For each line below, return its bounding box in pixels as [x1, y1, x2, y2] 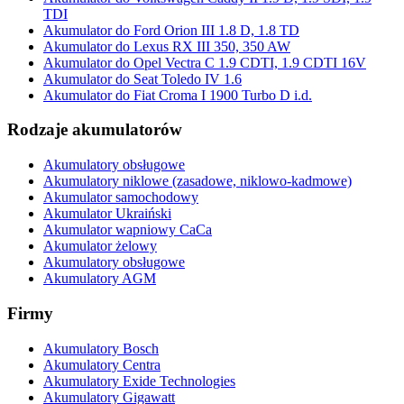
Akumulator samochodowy [43, 189, 198, 206]
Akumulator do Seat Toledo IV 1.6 [43, 70, 242, 87]
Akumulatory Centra [43, 356, 161, 372]
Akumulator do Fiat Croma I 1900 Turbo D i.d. [43, 87, 312, 103]
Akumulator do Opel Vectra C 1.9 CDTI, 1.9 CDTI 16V [43, 54, 366, 70]
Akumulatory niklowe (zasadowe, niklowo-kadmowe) [43, 173, 352, 189]
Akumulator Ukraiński [43, 206, 171, 222]
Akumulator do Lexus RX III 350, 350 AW [43, 38, 290, 54]
